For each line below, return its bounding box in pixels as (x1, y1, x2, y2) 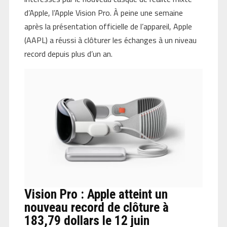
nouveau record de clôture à (24, 200, 169, 215)
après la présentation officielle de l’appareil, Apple (24, 20, 192, 32)
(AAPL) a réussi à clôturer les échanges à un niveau (24, 33, 197, 46)
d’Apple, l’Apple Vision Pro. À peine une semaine (24, 6, 183, 19)
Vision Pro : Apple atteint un (24, 186, 168, 202)
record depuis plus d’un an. (24, 47, 112, 60)
